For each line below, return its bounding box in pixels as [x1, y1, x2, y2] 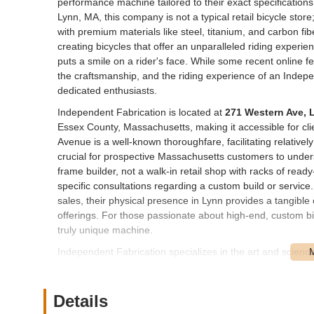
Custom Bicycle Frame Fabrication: [71, 282, 240, 294]
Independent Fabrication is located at [57, 106, 225, 118]
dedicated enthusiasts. [57, 84, 157, 96]
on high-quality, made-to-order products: [57, 260, 236, 272]
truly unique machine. [57, 224, 153, 235]
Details [53, 291, 108, 310]
